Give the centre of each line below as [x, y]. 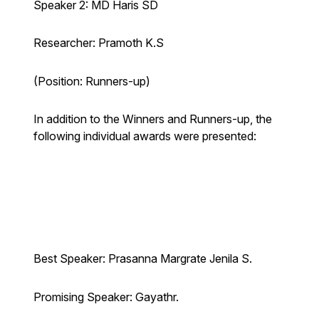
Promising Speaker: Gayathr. [106, 297]
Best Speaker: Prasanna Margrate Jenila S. [142, 259]
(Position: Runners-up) [91, 81]
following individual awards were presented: [145, 136]
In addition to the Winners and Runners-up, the [152, 119]
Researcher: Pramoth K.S [98, 43]
